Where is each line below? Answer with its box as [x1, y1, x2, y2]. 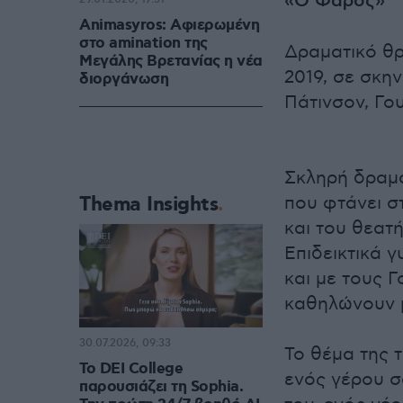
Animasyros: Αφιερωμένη [79, 15, 259, 36]
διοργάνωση [79, 69, 168, 90]
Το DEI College [79, 359, 183, 380]
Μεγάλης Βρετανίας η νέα [79, 51, 263, 72]
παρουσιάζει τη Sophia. [79, 377, 243, 398]
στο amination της [79, 33, 208, 54]
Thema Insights [79, 192, 218, 219]
